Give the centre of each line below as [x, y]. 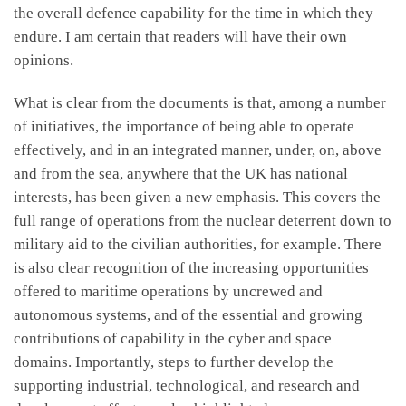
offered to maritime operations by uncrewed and [168, 292]
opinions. [43, 60]
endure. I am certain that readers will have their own [180, 36]
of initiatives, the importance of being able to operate [184, 127]
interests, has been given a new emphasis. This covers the [197, 198]
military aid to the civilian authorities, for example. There [198, 245]
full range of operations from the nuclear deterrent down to [203, 221]
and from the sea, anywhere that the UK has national [181, 174]
